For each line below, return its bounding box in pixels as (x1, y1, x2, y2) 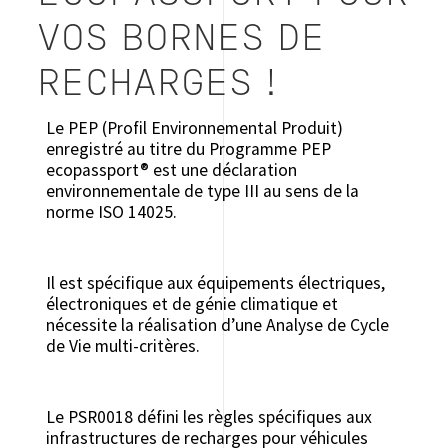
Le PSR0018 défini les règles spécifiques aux (45, 406, 372, 429)
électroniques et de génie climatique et (45, 293, 338, 316)
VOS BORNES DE (37, 24, 326, 58)
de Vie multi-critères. (45, 335, 200, 358)
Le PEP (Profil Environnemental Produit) (45, 117, 343, 140)
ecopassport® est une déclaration (45, 159, 297, 182)
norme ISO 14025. (45, 201, 177, 224)
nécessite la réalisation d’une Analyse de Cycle (45, 314, 389, 337)
